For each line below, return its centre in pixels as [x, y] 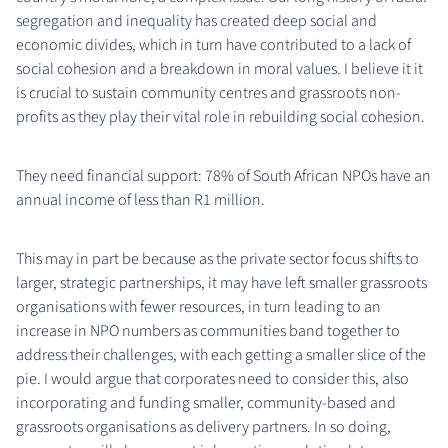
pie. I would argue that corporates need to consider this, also [212, 378]
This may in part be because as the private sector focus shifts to [217, 258]
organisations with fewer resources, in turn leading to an [198, 306]
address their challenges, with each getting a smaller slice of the [221, 354]
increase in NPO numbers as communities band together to [208, 330]
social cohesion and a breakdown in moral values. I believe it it [219, 68]
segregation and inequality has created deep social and [196, 20]
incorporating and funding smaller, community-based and [206, 402]
